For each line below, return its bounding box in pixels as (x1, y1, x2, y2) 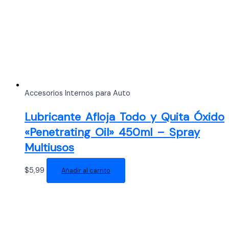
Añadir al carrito (61, 166, 110, 175)
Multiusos (25, 140, 74, 155)
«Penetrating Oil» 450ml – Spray (25, 124, 200, 140)
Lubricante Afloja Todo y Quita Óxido (25, 109, 224, 124)
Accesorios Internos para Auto (25, 88, 130, 99)
